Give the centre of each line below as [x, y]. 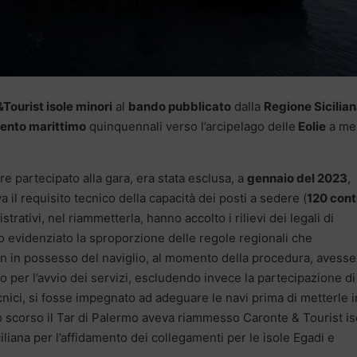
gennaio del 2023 [297, 178]
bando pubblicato [180, 106]
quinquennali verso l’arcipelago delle [191, 126]
